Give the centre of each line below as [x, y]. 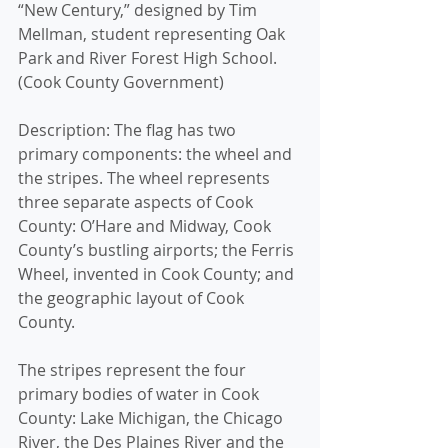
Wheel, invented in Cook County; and [158, 274]
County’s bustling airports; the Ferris [158, 250]
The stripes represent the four [134, 370]
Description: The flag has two [129, 130]
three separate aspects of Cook [137, 202]
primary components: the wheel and [157, 154]
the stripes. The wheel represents [146, 178]
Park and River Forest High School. [149, 58]
